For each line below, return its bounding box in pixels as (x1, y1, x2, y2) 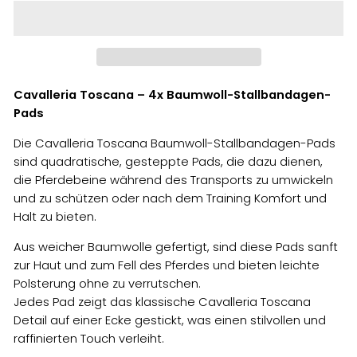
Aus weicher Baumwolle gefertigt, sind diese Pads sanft (14, 238, 338, 255)
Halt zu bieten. (14, 208, 96, 225)
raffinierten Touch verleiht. (14, 330, 164, 347)
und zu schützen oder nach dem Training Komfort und (14, 190, 327, 206)
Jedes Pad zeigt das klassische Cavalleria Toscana (14, 293, 311, 310)
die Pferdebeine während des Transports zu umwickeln (14, 171, 333, 188)
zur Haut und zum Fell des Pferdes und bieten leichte (14, 257, 320, 273)
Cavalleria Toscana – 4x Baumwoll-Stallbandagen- (14, 86, 331, 103)
